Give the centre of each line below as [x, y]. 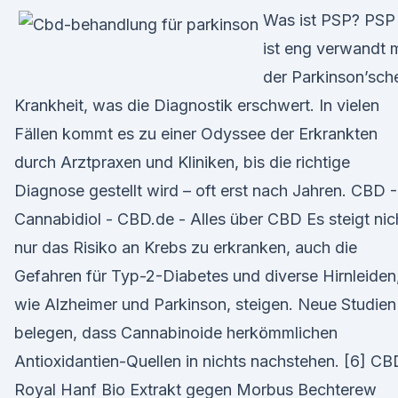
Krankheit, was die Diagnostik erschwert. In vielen [197, 105]
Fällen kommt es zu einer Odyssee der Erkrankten [196, 134]
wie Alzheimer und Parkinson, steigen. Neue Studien [205, 304]
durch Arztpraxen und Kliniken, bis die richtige [182, 162]
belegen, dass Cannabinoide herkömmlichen [176, 333]
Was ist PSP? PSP [329, 20]
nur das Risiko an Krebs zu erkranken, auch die [186, 247]
